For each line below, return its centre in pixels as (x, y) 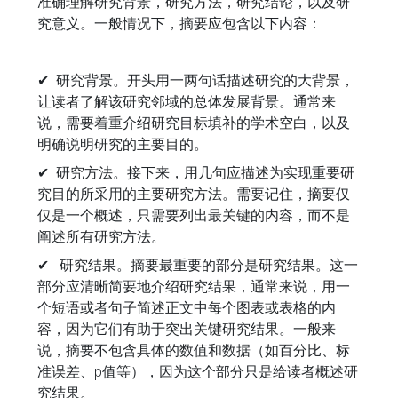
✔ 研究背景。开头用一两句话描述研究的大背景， (196, 80)
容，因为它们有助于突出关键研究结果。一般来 (187, 329)
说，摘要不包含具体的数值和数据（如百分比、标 (194, 350)
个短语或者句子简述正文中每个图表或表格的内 (187, 307)
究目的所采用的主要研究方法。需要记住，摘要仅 (194, 194)
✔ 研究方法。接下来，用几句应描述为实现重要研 (196, 172)
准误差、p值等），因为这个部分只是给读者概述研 (198, 371)
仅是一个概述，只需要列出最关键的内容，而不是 (194, 215)
